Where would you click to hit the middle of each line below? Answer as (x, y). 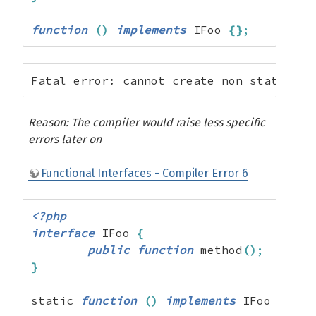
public (109, 250)
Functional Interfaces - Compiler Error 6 (145, 173)
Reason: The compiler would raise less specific (147, 122)
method (218, 250)
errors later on (65, 139)
